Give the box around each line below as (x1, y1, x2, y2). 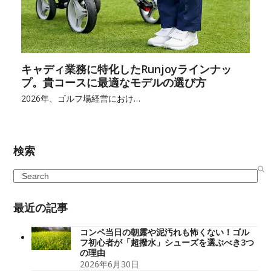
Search (13, 169, 40, 181)
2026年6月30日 (80, 258, 140, 270)
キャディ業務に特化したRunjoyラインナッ (21, 61, 232, 76)
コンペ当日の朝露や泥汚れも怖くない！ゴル (80, 226, 250, 238)
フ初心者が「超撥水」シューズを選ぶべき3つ (80, 236, 255, 248)
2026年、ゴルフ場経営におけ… (21, 92, 140, 104)
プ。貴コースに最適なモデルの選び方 (21, 74, 206, 90)
